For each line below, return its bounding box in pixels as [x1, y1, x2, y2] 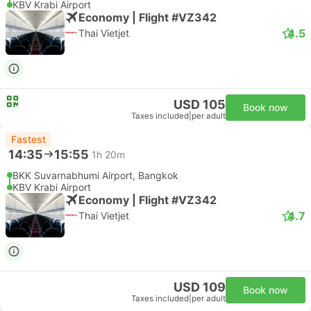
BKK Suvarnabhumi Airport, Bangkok [12, 169, 178, 181]
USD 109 [174, 280, 226, 294]
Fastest [11, 133, 46, 145]
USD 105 [174, 97, 226, 112]
